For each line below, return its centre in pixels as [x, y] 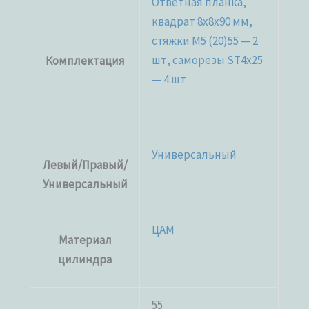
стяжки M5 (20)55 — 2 [205, 40]
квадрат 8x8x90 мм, [202, 21]
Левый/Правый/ [85, 165]
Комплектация [85, 60]
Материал [85, 240]
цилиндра [85, 259]
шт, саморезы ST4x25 [208, 60]
